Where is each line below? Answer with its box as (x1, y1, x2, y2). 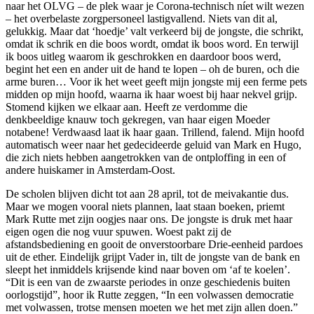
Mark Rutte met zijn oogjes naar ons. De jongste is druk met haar (6, 212, 292, 225)
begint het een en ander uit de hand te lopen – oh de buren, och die (6, 62, 299, 75)
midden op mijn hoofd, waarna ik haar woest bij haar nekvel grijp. (6, 88, 297, 100)
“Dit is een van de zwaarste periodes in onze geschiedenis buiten (6, 275, 290, 288)
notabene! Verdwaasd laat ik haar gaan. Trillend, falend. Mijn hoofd (6, 125, 304, 138)
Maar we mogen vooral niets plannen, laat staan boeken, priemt (6, 200, 285, 212)
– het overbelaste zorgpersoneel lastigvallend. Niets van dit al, (6, 12, 278, 25)
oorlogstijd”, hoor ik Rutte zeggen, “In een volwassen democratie (6, 288, 294, 301)
